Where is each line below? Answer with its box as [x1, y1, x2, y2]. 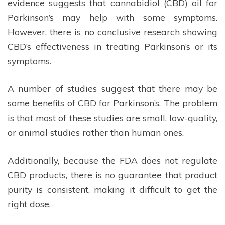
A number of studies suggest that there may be [8, 83, 217, 94]
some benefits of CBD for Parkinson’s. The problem [8, 97, 217, 109]
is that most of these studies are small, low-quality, [8, 112, 217, 124]
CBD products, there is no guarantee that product [8, 169, 217, 180]
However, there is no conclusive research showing [8, 26, 217, 37]
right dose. [8, 198, 51, 209]
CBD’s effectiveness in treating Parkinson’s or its [8, 40, 217, 52]
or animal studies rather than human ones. [8, 127, 184, 138]
